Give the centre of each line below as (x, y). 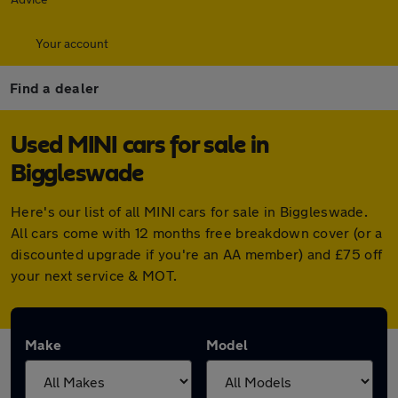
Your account (72, 43)
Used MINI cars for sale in (140, 146)
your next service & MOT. (94, 275)
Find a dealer (55, 88)
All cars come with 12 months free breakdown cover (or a (197, 232)
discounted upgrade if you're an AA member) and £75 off (197, 254)
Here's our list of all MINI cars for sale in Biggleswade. (190, 211)
